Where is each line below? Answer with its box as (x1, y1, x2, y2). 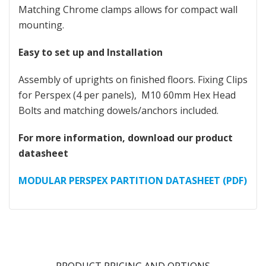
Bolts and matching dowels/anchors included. (18, 104, 218, 117)
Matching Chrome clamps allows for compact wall (18, 3, 237, 16)
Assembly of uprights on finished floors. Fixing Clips (18, 73, 248, 86)
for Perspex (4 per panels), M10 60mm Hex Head (18, 88, 236, 102)
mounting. (18, 18, 64, 31)
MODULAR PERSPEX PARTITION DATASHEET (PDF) (18, 174, 247, 187)
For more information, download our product (18, 131, 233, 144)
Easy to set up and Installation (18, 46, 163, 59)
